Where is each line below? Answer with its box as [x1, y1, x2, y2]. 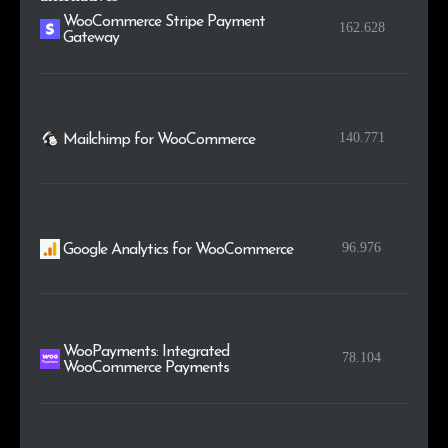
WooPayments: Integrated [63, 343, 230, 360]
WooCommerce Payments [63, 359, 230, 376]
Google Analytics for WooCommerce [63, 241, 294, 258]
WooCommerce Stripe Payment [63, 13, 266, 30]
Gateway [63, 29, 120, 46]
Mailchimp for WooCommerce [63, 131, 256, 148]
